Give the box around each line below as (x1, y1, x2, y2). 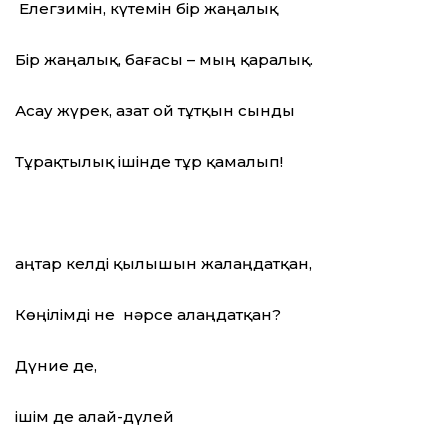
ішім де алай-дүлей (15, 407, 174, 427)
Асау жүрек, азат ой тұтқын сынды (15, 101, 295, 121)
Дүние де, (15, 356, 97, 376)
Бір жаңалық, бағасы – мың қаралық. (15, 50, 313, 70)
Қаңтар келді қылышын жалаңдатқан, (15, 254, 312, 274)
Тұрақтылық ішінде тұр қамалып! (15, 152, 283, 172)
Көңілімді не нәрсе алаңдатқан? (15, 305, 281, 325)
